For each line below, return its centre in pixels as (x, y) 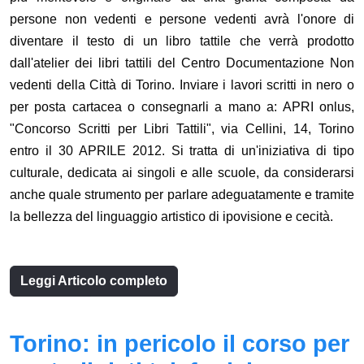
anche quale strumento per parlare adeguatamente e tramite (182, 195)
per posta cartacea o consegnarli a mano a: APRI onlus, (182, 107)
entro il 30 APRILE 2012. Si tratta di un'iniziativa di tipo (182, 151)
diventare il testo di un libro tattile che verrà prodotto (182, 41)
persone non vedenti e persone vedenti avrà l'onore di (182, 19)
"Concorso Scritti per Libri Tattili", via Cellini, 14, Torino (182, 129)
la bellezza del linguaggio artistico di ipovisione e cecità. (171, 217)
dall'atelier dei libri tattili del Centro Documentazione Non (182, 63)
